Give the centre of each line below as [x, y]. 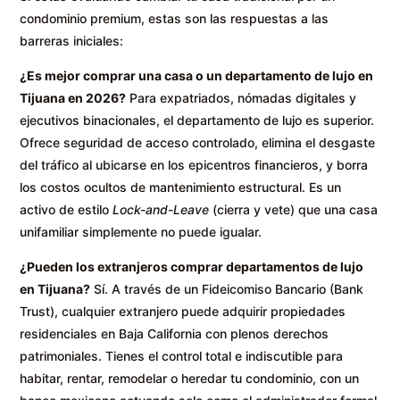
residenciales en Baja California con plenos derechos [175, 333]
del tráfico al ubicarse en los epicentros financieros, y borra [194, 164]
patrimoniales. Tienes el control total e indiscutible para [182, 355]
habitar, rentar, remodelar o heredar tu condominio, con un [190, 378]
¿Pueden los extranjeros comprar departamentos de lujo [192, 266]
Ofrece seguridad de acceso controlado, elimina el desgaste [198, 142]
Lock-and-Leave [161, 209]
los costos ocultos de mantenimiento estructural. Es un [181, 187]
